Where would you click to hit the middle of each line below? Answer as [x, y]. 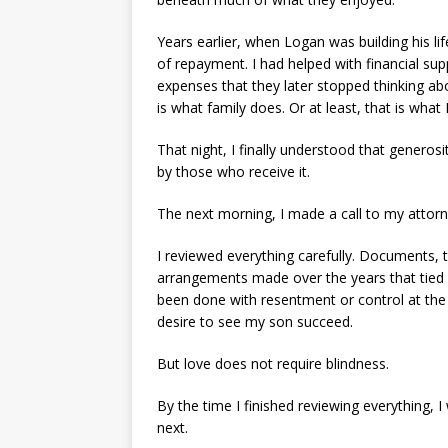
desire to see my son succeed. [255, 321]
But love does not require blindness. [273, 363]
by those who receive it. [233, 171]
